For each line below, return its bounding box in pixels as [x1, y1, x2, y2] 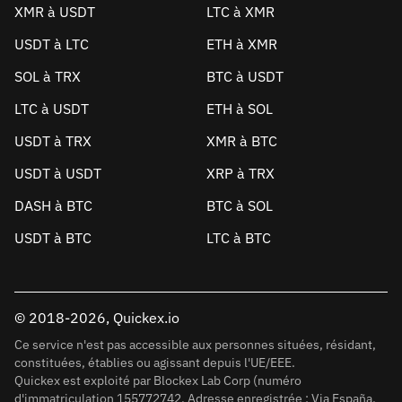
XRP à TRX [206, 164, 275, 182]
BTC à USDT [206, 67, 284, 85]
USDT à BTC [14, 229, 92, 247]
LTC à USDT [14, 100, 89, 118]
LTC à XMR [206, 3, 275, 21]
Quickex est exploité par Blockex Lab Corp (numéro [14, 372, 301, 389]
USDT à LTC [14, 35, 89, 53]
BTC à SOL [206, 197, 273, 214]
